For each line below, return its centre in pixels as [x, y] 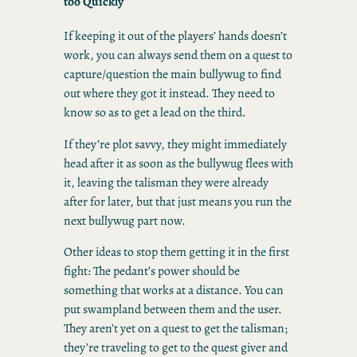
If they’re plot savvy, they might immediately [175, 143]
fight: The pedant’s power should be [152, 271]
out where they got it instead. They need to [169, 92]
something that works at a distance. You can [174, 290]
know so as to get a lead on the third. [155, 112]
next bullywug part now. [125, 220]
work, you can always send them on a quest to [178, 54]
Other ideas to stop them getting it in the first [177, 252]
